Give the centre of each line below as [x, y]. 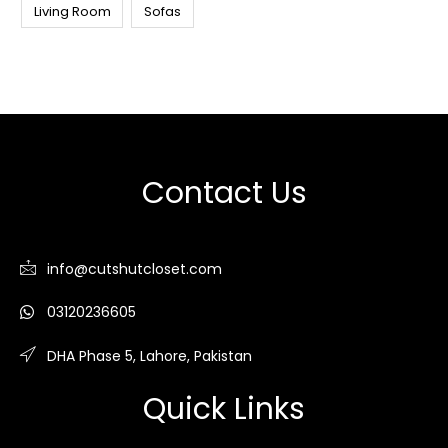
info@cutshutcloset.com [134, 268]
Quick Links [224, 409]
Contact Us [224, 193]
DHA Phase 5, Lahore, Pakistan [149, 355]
